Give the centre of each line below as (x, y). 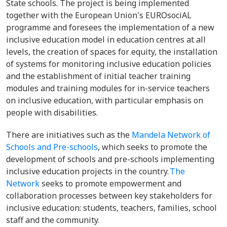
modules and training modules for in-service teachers (108, 88)
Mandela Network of (171, 135)
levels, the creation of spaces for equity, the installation (112, 52)
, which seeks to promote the (153, 147)
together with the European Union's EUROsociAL (99, 15)
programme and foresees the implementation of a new (110, 27)
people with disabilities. (53, 112)
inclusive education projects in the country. (88, 171)
